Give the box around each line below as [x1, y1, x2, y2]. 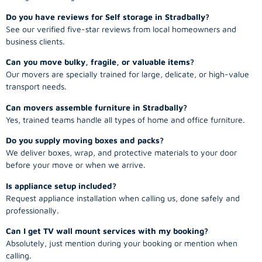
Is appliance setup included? [6, 180, 116, 191]
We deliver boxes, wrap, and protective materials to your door [6, 147, 237, 158]
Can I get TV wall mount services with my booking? [6, 225, 208, 236]
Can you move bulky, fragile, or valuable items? [6, 57, 194, 67]
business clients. [6, 36, 65, 47]
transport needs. [6, 81, 67, 92]
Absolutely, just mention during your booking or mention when [6, 237, 237, 248]
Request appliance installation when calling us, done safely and [6, 192, 240, 203]
